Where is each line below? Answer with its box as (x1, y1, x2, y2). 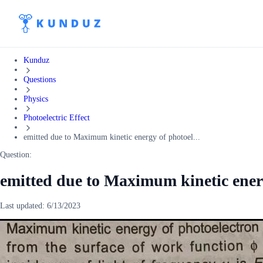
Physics (23, 94, 48, 103)
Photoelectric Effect (23, 113, 90, 123)
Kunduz (23, 56, 49, 65)
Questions (23, 75, 56, 84)
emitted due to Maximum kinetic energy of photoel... (23, 133, 200, 142)
